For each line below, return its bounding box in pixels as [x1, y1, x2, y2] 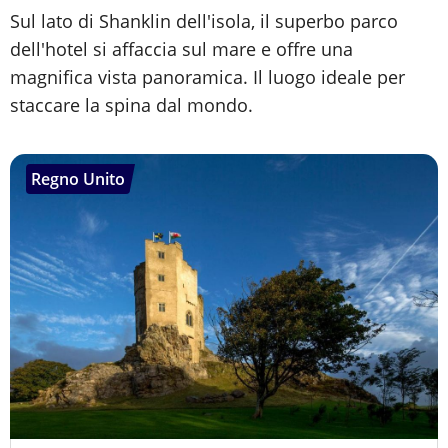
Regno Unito [31, 168, 125, 191]
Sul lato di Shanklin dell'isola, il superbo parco [10, 9, 398, 34]
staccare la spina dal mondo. [10, 93, 253, 118]
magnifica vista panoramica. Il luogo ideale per [10, 65, 405, 90]
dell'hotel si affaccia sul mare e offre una [10, 37, 353, 62]
